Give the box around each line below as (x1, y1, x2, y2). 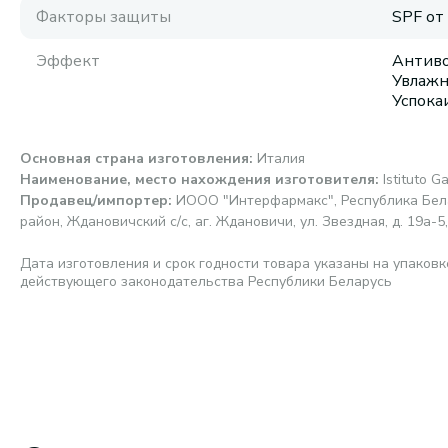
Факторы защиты (36, 6, 171, 28)
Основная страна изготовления (20, 149, 249, 168)
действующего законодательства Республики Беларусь (20, 272, 392, 291)
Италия (257, 149, 305, 168)
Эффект (36, 50, 100, 72)
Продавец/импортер (20, 191, 168, 210)
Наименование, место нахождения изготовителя (20, 170, 375, 189)
